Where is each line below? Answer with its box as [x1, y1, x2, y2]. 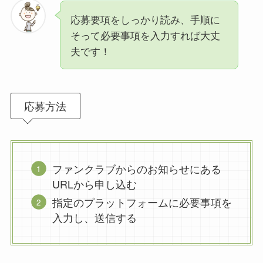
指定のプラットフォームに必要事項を [52, 194, 232, 210]
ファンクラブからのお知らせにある [52, 161, 222, 177]
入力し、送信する [52, 209, 137, 225]
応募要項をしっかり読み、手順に [70, 12, 220, 27]
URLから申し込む [52, 176, 137, 192]
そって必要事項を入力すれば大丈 [70, 28, 220, 43]
